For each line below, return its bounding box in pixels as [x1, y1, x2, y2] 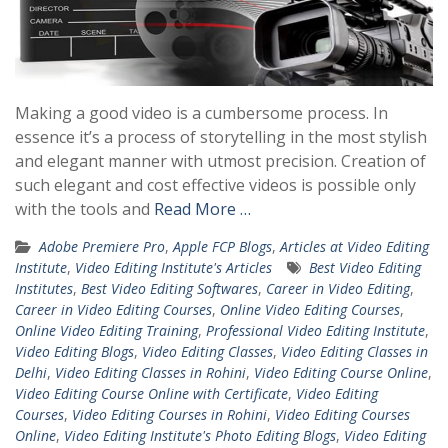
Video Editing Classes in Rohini [55, 363, 246, 383]
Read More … [154, 198, 251, 221]
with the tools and [15, 198, 154, 221]
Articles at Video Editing [280, 237, 429, 257]
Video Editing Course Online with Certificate [15, 384, 288, 404]
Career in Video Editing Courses [15, 300, 212, 320]
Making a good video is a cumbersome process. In [15, 102, 388, 125]
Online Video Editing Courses [220, 300, 400, 320]
